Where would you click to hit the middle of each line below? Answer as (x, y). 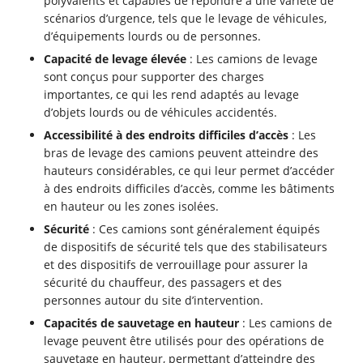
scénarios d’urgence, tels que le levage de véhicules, (186, 18)
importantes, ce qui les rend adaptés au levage (172, 94)
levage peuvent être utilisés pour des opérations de (184, 340)
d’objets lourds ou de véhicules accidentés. (161, 112)
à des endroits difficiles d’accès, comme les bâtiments (190, 188)
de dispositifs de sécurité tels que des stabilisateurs (186, 246)
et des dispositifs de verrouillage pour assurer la (176, 264)
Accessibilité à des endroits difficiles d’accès (167, 135)
